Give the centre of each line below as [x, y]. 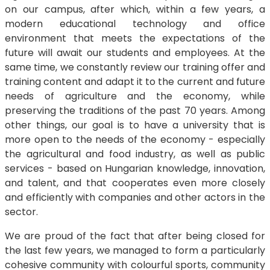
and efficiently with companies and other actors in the [135, 197]
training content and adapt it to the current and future [135, 82]
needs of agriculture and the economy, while [135, 96]
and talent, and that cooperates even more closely [135, 183]
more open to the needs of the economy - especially [135, 140]
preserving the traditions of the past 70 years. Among [135, 111]
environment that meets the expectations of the [135, 38]
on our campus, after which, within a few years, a [135, 9]
